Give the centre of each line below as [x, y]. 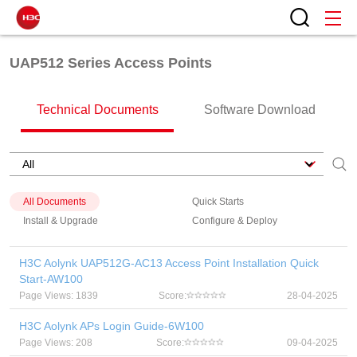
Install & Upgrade [61, 221]
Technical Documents [97, 110]
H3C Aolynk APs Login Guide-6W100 [112, 326]
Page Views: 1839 [59, 296]
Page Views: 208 [56, 343]
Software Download [260, 110]
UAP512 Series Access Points [111, 63]
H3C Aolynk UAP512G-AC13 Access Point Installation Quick [169, 263]
